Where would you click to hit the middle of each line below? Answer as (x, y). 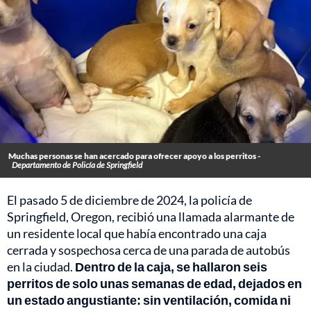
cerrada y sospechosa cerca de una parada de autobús (149, 250)
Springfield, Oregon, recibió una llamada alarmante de (151, 217)
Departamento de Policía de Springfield (77, 165)
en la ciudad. (41, 267)
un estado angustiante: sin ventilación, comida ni (149, 300)
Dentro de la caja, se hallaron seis (171, 267)
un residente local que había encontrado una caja (137, 234)
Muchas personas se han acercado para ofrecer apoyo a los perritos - (134, 156)
